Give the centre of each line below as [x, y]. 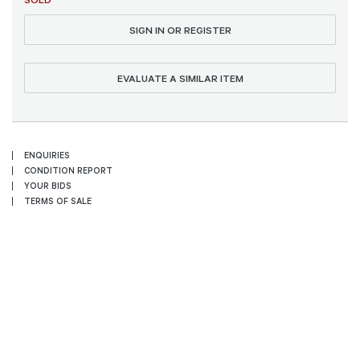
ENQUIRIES [47, 155]
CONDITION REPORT [68, 171]
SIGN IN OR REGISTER [180, 29]
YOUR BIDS [48, 186]
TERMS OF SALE [58, 201]
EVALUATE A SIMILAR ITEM [180, 78]
